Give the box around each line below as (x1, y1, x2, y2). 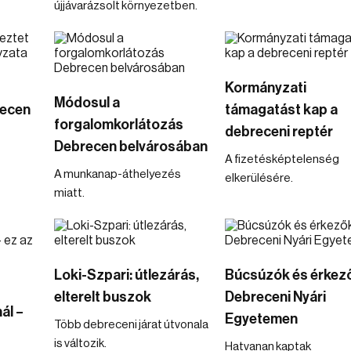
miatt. (54, 187, 85, 199)
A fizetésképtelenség (224, 154, 339, 165)
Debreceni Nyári (224, 290, 326, 304)
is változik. (54, 338, 107, 349)
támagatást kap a (224, 103, 338, 117)
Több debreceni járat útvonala (54, 319, 208, 331)
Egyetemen (224, 312, 298, 326)
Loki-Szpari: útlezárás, (54, 268, 199, 282)
